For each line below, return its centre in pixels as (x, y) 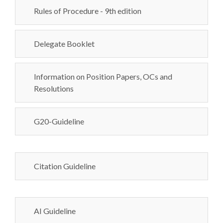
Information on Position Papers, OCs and (103, 76)
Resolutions (54, 88)
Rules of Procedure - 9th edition (88, 11)
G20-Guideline (59, 121)
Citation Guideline (65, 166)
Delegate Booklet (64, 44)
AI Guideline (55, 211)
